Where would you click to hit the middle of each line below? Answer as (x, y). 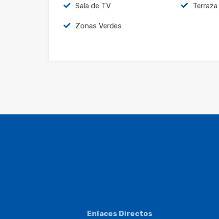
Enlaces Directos (120, 214)
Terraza (205, 6)
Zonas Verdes (99, 26)
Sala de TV (93, 6)
